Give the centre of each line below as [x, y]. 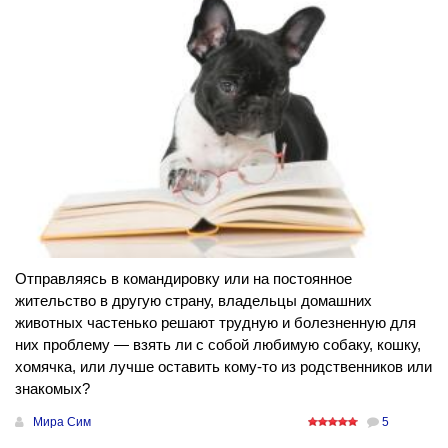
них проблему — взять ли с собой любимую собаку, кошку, [218, 344]
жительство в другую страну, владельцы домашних [193, 300]
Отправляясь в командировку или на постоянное [183, 278]
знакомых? [52, 388]
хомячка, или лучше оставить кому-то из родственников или [223, 366]
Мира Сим [62, 421]
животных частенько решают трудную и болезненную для [215, 322]
